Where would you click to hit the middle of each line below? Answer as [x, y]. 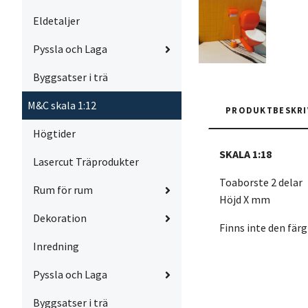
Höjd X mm [246, 199]
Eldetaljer [56, 21]
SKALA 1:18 [245, 154]
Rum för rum [63, 190]
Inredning [56, 246]
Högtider [54, 133]
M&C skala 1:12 [62, 105]
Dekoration [60, 218]
